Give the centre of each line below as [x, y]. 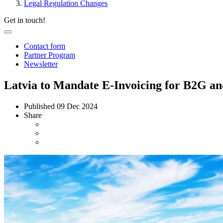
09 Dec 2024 [77, 106]
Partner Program [50, 55]
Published [40, 106]
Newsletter [41, 64]
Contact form [45, 46]
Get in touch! [25, 20]
